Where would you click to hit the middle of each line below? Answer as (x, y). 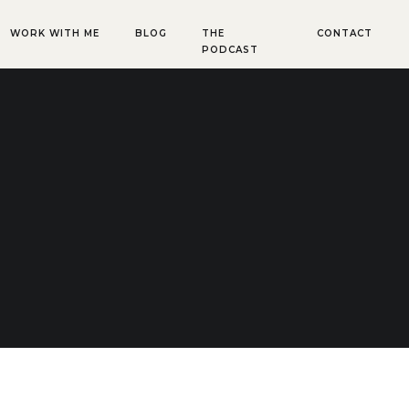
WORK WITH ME (55, 33)
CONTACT (345, 33)
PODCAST (230, 50)
